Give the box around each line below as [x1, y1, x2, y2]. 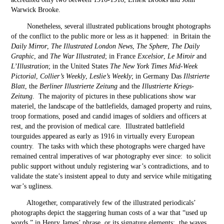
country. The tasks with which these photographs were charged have [11, 142, 205, 150]
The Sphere [136, 42, 168, 50]
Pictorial [11, 72, 36, 80]
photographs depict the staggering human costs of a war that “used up [11, 209, 207, 216]
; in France [105, 52, 138, 60]
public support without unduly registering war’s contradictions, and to [11, 162, 209, 170]
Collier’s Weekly [40, 72, 86, 80]
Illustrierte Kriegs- [142, 82, 194, 90]
